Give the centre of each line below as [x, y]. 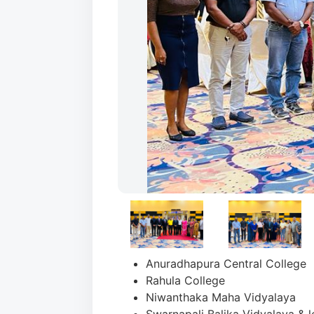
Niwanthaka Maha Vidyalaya [221, 297]
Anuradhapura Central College [226, 264]
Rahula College [185, 280]
